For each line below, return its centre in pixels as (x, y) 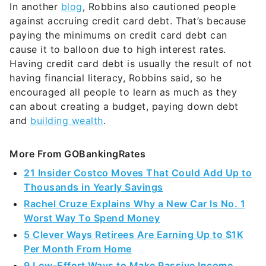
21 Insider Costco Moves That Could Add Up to (138, 173)
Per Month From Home (78, 249)
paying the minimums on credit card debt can (118, 35)
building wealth (67, 121)
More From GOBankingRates (77, 154)
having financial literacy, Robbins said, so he (115, 78)
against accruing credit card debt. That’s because (128, 21)
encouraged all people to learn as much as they (123, 92)
